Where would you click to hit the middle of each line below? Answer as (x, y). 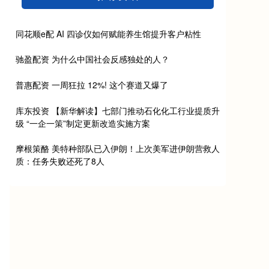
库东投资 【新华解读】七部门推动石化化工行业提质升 (118, 110)
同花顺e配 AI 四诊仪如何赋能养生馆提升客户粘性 (108, 33)
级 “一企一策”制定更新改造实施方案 (83, 123)
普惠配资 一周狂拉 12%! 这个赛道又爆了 (92, 85)
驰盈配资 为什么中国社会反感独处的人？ (92, 59)
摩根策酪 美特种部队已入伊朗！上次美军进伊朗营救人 (118, 149)
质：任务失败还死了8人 (60, 161)
